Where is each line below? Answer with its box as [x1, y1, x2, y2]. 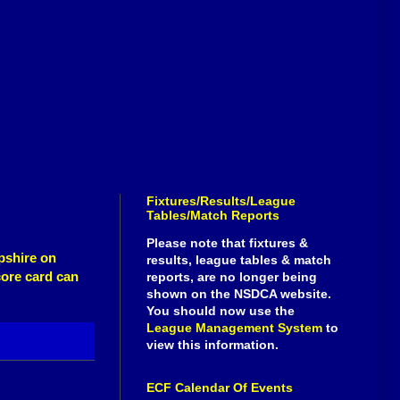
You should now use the [146, 304, 295, 319]
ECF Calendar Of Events [146, 380, 293, 396]
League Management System [146, 321, 322, 336]
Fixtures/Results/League [146, 194, 296, 209]
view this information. [146, 337, 279, 353]
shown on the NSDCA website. [146, 287, 331, 302]
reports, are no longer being [146, 270, 317, 285]
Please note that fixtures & [146, 236, 308, 251]
